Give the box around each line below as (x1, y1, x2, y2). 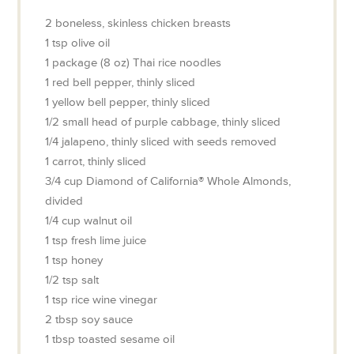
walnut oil (84, 213, 133, 229)
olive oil (71, 36, 111, 51)
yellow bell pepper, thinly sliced (52, 95, 211, 111)
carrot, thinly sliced (52, 154, 147, 170)
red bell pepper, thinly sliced (52, 75, 196, 91)
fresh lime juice (71, 233, 147, 249)
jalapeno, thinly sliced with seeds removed (62, 134, 277, 150)
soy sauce (81, 312, 134, 328)
